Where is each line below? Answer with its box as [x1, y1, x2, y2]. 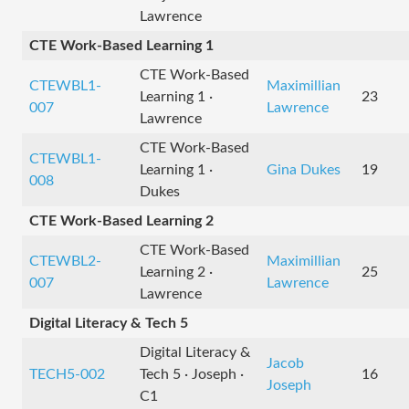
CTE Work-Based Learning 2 [29, 214, 214, 228]
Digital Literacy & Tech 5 [29, 316, 188, 330]
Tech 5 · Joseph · [140, 367, 244, 382]
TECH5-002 [29, 367, 105, 382]
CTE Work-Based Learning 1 [29, 38, 214, 53]
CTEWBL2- [29, 254, 101, 268]
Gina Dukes [267, 163, 341, 177]
